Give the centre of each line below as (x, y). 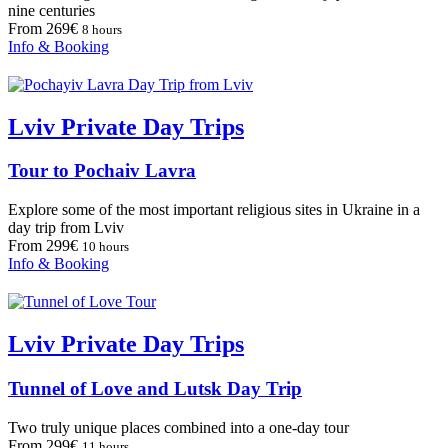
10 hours (105, 247)
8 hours (102, 29)
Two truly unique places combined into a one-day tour (178, 427)
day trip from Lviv (66, 228)
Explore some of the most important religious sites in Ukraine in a (214, 210)
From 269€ (45, 28)
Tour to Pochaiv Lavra (102, 171)
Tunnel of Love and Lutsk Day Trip (155, 388)
